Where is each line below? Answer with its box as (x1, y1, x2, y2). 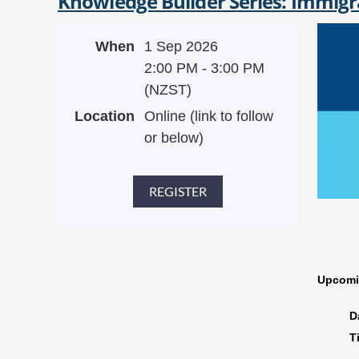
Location (75, 108, 135, 124)
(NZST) (144, 82, 192, 98)
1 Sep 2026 (144, 38, 218, 54)
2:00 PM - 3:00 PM (144, 60, 264, 76)
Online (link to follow (144, 108, 273, 124)
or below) (144, 130, 204, 146)
